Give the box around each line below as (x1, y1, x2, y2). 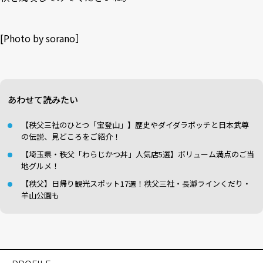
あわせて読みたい (8, 93, 78, 106)
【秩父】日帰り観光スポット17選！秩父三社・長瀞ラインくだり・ (21, 177, 251, 189)
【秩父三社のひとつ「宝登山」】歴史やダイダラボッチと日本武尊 (21, 119, 249, 130)
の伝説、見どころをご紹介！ (21, 130, 120, 142)
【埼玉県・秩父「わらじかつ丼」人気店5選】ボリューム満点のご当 (21, 148, 254, 160)
